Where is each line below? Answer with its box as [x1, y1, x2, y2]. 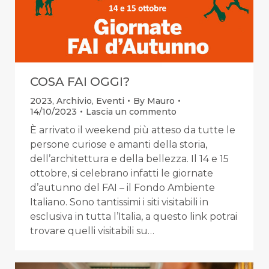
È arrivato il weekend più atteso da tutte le [30, 124, 235, 136]
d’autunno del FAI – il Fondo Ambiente [30, 182, 215, 194]
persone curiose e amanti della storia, [30, 139, 207, 151]
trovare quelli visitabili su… [30, 225, 154, 237]
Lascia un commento [86, 106, 177, 118]
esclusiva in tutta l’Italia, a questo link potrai [30, 211, 237, 223]
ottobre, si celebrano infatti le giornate [30, 168, 213, 180]
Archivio [56, 95, 92, 107]
